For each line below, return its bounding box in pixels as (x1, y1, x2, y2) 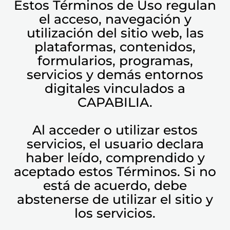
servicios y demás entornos (27, 67, 203, 82)
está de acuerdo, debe (43, 178, 187, 193)
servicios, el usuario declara (26, 136, 204, 151)
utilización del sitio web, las (26, 25, 204, 41)
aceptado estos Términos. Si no (14, 164, 216, 179)
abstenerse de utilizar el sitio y (17, 191, 213, 207)
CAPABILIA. (78, 94, 152, 110)
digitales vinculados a (45, 81, 185, 96)
